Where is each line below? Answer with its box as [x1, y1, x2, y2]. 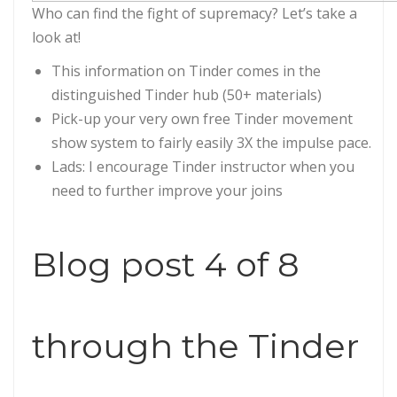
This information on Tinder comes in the [51, 61, 321, 82]
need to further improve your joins [51, 181, 283, 201]
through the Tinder [32, 325, 359, 368]
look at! [32, 27, 81, 48]
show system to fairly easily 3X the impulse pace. [51, 133, 371, 153]
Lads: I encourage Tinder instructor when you [51, 157, 354, 177]
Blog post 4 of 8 [32, 244, 300, 286]
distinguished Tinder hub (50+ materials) [51, 85, 322, 105]
